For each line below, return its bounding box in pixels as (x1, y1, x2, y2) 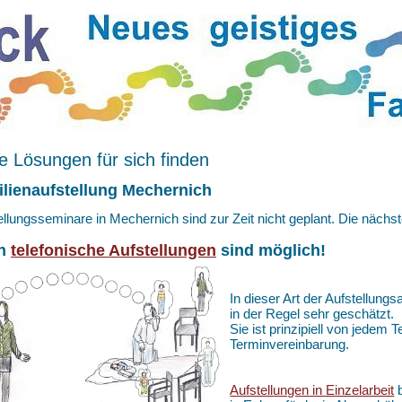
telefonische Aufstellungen (11, 241, 216, 260)
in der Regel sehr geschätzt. (230, 306, 395, 322)
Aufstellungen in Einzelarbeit (230, 382, 395, 398)
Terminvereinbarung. (230, 336, 350, 353)
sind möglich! (216, 241, 326, 260)
